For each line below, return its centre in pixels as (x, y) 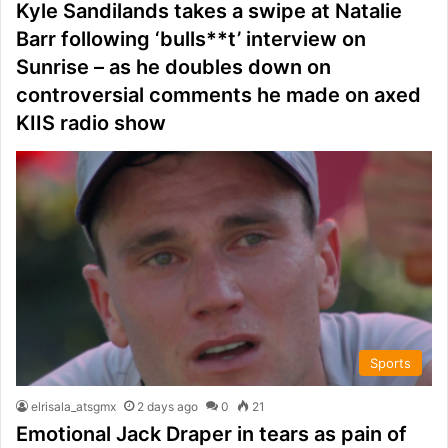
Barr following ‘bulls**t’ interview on (191, 38)
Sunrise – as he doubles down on (173, 66)
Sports (390, 362)
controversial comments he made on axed (218, 94)
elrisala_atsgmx (73, 406)
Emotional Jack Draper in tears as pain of (211, 433)
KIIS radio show (91, 122)
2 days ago (167, 406)
